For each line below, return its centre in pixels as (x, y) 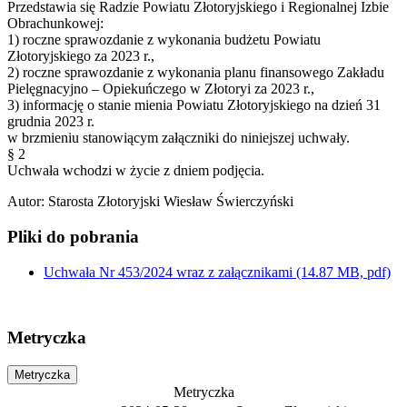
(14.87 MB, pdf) (343, 272)
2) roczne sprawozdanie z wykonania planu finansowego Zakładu (196, 73)
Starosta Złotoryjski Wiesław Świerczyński (171, 202)
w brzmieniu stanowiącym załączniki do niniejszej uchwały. (179, 138)
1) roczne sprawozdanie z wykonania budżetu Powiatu (164, 40)
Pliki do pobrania (73, 236)
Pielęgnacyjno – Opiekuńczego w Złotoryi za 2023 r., (161, 89)
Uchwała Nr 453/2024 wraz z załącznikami (170, 272)
